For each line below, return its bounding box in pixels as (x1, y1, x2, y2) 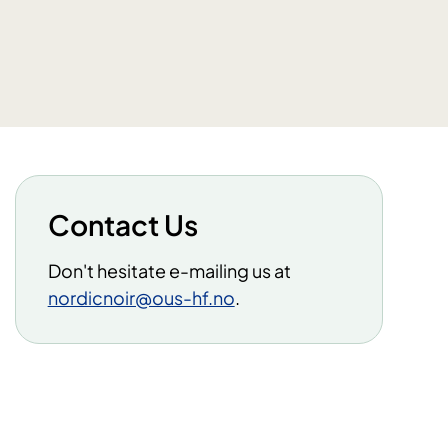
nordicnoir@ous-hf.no (47, 286, 235, 310)
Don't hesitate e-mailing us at (47, 259, 291, 283)
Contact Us (47, 207, 198, 243)
